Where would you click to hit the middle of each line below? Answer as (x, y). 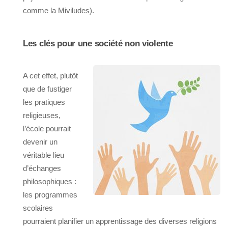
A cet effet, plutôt (50, 75)
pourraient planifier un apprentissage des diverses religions (120, 221)
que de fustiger (47, 89)
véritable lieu (44, 155)
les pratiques (44, 102)
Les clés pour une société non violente (98, 43)
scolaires (38, 208)
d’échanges (42, 168)
